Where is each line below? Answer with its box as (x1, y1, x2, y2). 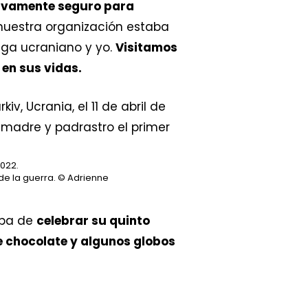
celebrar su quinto (36, 212, 150, 229)
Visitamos (115, 39, 177, 56)
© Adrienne (56, 170, 109, 184)
